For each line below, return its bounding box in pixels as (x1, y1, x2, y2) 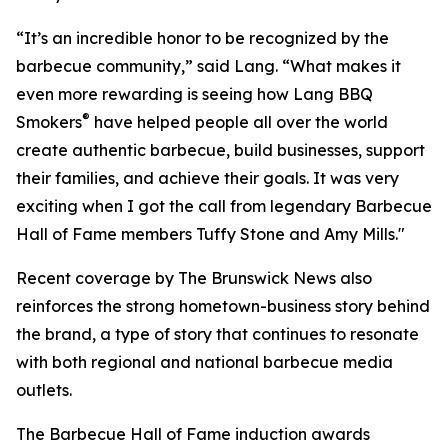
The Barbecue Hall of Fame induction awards (16, 424, 370, 445)
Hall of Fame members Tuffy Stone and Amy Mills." (16, 224, 405, 245)
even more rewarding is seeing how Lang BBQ (16, 84, 373, 105)
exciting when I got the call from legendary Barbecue (16, 196, 432, 217)
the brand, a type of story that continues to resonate (16, 324, 419, 345)
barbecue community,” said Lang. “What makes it (16, 56, 401, 77)
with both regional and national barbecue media (16, 352, 393, 373)
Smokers (16, 112, 82, 133)
